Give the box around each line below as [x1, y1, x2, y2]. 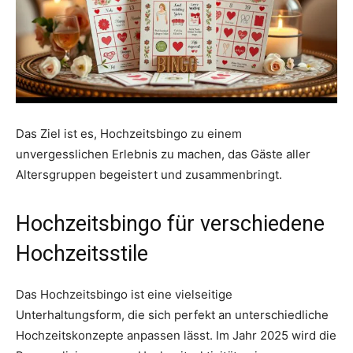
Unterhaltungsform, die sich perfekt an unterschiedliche [16, 307, 329, 323]
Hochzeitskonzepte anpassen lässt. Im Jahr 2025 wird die [16, 328, 336, 344]
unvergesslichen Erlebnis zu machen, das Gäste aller [16, 147, 310, 162]
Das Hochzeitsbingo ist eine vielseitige [16, 287, 232, 303]
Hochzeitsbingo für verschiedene [16, 211, 325, 237]
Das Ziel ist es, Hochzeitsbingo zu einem [16, 126, 242, 142]
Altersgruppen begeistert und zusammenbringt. [16, 167, 282, 183]
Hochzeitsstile [16, 241, 148, 267]
